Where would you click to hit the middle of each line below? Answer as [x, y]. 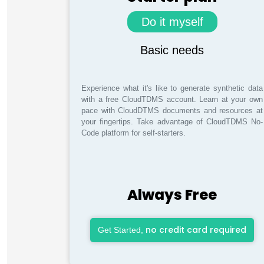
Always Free [172, 195]
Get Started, [122, 230]
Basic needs [172, 50]
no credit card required [196, 230]
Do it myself [172, 22]
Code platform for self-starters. [133, 133]
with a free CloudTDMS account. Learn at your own [172, 99]
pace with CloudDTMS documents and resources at [172, 110]
